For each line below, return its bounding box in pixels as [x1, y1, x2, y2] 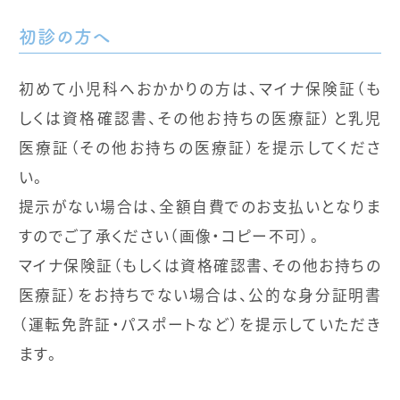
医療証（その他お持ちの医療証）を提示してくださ [18, 137, 382, 159]
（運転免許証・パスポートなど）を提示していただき [18, 313, 382, 336]
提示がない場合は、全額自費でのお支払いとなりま [18, 196, 382, 218]
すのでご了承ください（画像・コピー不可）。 [18, 225, 320, 247]
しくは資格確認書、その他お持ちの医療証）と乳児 [18, 107, 382, 129]
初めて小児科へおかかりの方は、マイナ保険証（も [18, 78, 382, 100]
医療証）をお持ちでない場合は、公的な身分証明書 [18, 284, 382, 306]
